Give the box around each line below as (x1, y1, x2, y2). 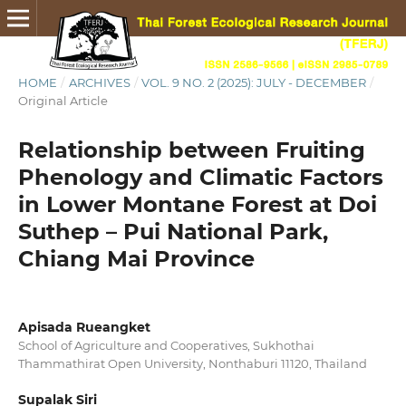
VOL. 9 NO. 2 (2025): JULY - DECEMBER (141, 74, 367, 90)
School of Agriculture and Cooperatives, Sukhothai (17, 337, 314, 353)
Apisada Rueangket (17, 318, 150, 335)
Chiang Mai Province (17, 245, 255, 272)
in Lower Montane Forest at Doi (17, 190, 377, 217)
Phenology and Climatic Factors (17, 163, 383, 190)
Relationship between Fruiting (17, 136, 365, 163)
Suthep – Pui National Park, (17, 217, 328, 245)
